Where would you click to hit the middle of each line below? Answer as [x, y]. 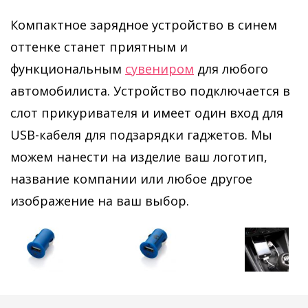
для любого [231, 69]
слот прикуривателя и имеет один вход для [147, 113]
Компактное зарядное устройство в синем [144, 25]
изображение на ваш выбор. [100, 201]
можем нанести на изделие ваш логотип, [139, 157]
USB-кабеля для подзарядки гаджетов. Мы [141, 135]
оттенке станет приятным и [99, 47]
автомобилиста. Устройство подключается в [150, 91]
